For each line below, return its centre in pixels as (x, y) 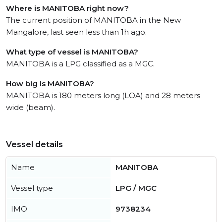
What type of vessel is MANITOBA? (72, 52)
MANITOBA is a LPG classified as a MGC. (80, 64)
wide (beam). (30, 107)
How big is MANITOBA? (50, 83)
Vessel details (34, 144)
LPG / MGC (136, 188)
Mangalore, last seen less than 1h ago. (76, 32)
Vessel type (32, 188)
